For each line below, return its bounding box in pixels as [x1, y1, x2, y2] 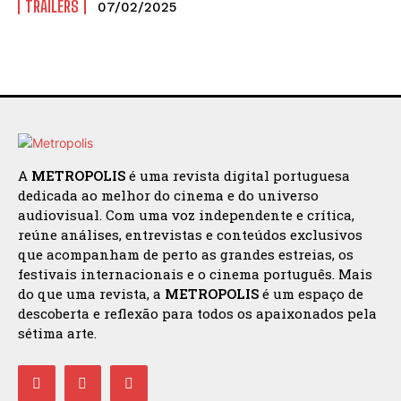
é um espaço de [259, 284, 363, 303]
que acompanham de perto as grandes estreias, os [18, 244, 354, 263]
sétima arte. [18, 323, 97, 342]
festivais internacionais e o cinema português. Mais [18, 264, 372, 283]
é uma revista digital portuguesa [125, 166, 350, 184]
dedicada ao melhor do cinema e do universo [18, 185, 319, 204]
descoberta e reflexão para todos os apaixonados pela [18, 303, 377, 322]
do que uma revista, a [18, 284, 165, 303]
